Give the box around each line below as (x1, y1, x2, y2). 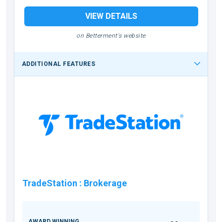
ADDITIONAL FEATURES (22, 60, 96, 67)
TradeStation (22, 178, 77, 189)
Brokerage (84, 178, 127, 189)
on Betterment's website (76, 32, 146, 39)
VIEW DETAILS (85, 11, 137, 21)
